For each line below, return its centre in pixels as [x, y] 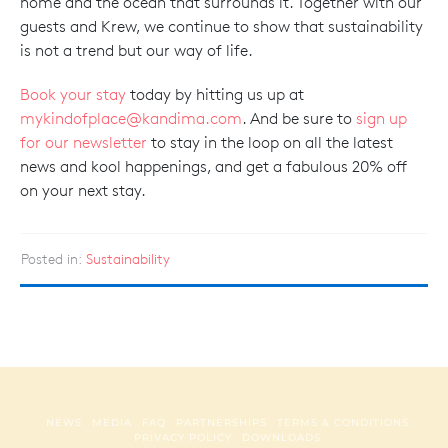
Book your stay [73, 94]
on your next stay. [83, 190]
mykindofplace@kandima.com [131, 118]
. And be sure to [299, 118]
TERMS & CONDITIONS [343, 422]
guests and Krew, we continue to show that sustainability [221, 26]
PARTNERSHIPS [221, 422]
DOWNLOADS [281, 437]
